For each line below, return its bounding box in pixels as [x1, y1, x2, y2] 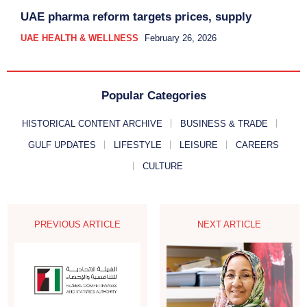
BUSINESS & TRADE [180, 118, 268, 129]
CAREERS [236, 139, 279, 150]
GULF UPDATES [28, 139, 96, 150]
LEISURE [180, 139, 218, 150]
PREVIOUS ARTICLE [34, 219, 121, 230]
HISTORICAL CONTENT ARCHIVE [21, 118, 162, 129]
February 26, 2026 [145, 32, 217, 43]
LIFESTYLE [114, 139, 162, 150]
